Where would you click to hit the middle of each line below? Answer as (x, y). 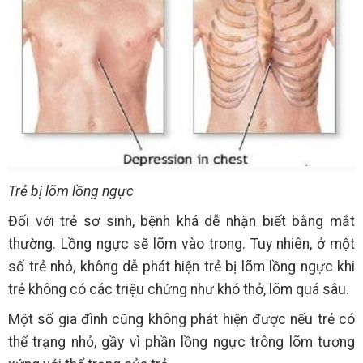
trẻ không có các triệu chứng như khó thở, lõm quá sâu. (179, 289)
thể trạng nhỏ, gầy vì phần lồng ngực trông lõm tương (181, 342)
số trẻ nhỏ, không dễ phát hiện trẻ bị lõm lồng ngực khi (181, 266)
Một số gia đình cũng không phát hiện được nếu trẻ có (181, 319)
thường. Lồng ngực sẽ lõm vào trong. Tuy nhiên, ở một (181, 243)
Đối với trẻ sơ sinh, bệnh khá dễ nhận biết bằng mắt (181, 221)
